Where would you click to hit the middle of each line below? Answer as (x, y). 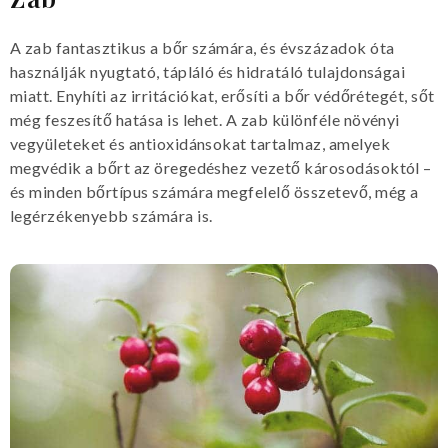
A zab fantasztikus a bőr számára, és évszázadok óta (202, 47)
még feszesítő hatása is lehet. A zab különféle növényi (205, 119)
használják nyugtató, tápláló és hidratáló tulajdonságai (208, 71)
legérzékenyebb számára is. (111, 215)
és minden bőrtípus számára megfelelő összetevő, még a (214, 191)
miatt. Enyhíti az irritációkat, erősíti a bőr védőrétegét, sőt (222, 95)
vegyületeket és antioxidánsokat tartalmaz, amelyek (200, 143)
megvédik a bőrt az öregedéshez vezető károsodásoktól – (221, 167)
